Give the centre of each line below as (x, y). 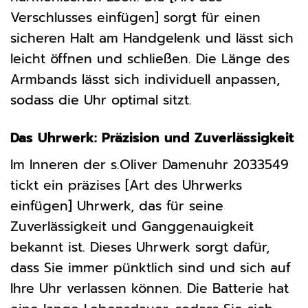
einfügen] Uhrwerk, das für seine (117, 206)
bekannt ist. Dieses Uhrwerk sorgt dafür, (140, 247)
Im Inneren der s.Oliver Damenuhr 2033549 (150, 165)
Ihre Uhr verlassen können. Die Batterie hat (150, 289)
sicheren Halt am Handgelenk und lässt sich (152, 38)
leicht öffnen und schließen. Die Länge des (150, 58)
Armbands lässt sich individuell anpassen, (145, 79)
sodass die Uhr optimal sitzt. (101, 100)
